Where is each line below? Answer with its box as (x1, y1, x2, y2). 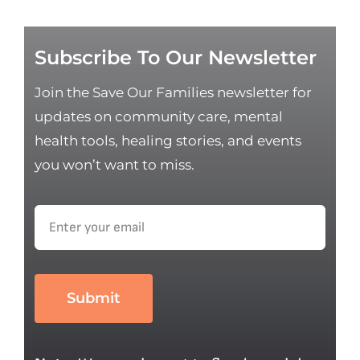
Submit (67, 289, 121, 308)
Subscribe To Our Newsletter (35, 46, 317, 70)
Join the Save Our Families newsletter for (35, 84, 313, 101)
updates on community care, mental (35, 108, 284, 125)
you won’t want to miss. (35, 157, 195, 174)
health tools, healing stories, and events (35, 133, 302, 149)
